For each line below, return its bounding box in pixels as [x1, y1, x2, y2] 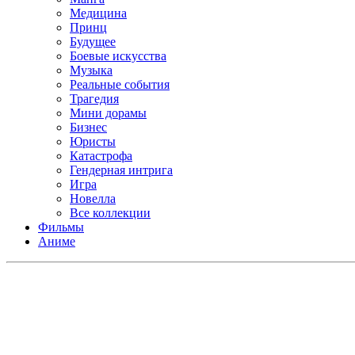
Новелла [70, 191, 116, 205]
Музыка [70, 63, 113, 77]
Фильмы [38, 219, 84, 234]
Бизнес [70, 120, 107, 134]
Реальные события [70, 77, 170, 91]
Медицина [70, 6, 127, 20]
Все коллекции [70, 205, 151, 219]
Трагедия [70, 91, 119, 105]
